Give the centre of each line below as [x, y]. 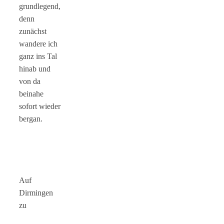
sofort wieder [40, 106]
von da [30, 81]
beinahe [31, 93]
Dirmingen [36, 192]
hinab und [35, 68]
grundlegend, [40, 6]
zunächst [33, 31]
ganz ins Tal [38, 56]
